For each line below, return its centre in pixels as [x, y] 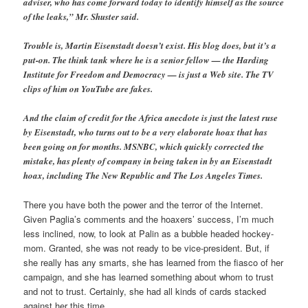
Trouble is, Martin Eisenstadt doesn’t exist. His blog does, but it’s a [150, 45]
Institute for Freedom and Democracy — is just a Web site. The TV [149, 74]
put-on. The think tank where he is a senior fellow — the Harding [146, 60]
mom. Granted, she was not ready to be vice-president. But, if [147, 248]
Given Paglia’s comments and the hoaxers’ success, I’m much [149, 219]
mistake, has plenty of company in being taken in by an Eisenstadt [148, 161]
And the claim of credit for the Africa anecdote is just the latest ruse [151, 118]
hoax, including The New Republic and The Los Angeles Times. [143, 176]
